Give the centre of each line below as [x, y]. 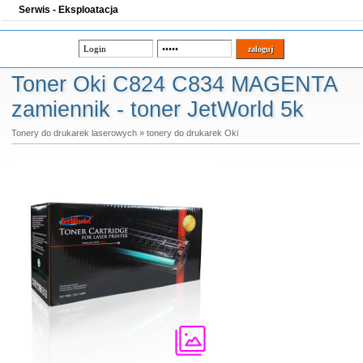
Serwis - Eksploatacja [68, 10]
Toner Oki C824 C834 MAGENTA [174, 84]
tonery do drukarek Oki [192, 133]
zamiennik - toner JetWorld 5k [157, 109]
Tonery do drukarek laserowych [74, 133]
